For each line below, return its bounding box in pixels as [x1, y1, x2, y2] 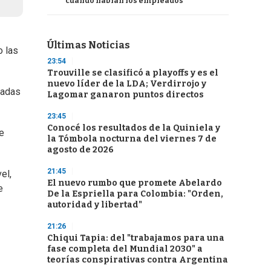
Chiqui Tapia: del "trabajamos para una [47, 233, 224, 243]
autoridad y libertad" [47, 200, 142, 210]
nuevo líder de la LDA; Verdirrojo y [47, 79, 206, 89]
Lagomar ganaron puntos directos [47, 90, 204, 100]
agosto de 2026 [47, 145, 114, 155]
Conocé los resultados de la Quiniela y [47, 123, 220, 133]
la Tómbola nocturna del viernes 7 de [47, 134, 217, 144]
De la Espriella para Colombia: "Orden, [47, 189, 223, 199]
